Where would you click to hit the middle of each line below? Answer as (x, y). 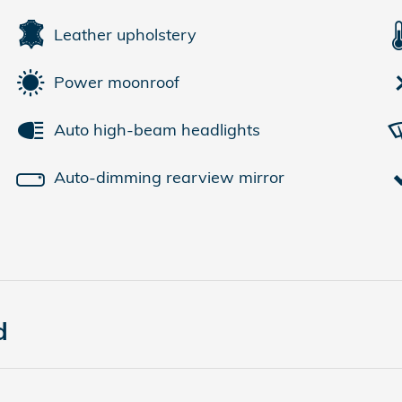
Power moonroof (117, 82)
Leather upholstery (125, 35)
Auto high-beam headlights (157, 130)
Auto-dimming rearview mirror (169, 177)
